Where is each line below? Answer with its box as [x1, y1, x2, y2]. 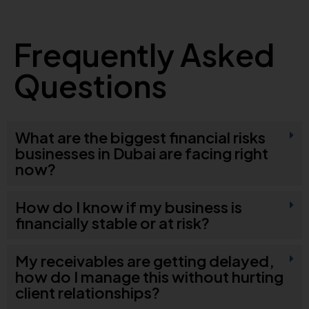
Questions [14, 66, 167, 106]
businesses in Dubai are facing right [15, 143, 268, 163]
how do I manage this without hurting [15, 267, 283, 287]
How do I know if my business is [15, 197, 242, 217]
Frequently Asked [14, 34, 275, 74]
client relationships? [15, 283, 160, 303]
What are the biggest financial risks [15, 128, 266, 148]
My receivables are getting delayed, [15, 251, 275, 271]
